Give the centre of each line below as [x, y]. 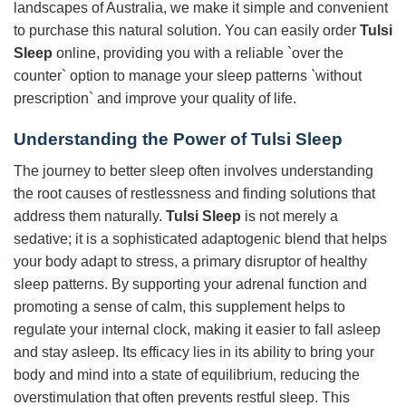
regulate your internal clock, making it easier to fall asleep [197, 329]
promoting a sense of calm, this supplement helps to [179, 306]
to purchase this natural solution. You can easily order [187, 31]
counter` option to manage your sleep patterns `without [188, 76]
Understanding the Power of [132, 140]
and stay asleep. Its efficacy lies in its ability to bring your [194, 352]
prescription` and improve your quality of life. [155, 99]
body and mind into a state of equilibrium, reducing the [187, 374]
